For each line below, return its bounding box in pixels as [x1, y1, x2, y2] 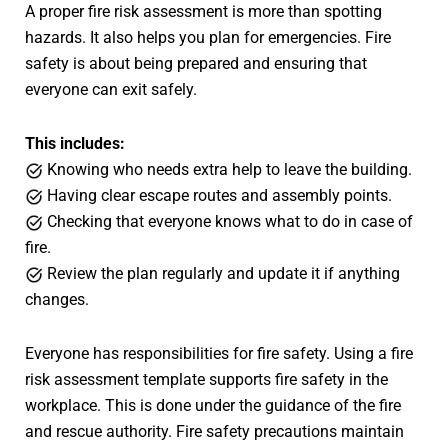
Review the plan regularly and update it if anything [43, 264, 400, 284]
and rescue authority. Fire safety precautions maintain [25, 422, 404, 442]
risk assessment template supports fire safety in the [25, 370, 388, 390]
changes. [25, 290, 89, 310]
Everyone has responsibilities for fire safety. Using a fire [25, 344, 413, 364]
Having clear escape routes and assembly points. [43, 186, 392, 206]
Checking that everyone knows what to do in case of [43, 212, 413, 232]
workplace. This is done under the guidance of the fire [25, 396, 401, 416]
